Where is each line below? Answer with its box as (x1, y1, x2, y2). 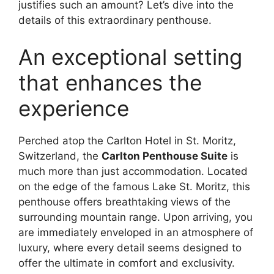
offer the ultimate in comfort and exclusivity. (18, 256, 235, 269)
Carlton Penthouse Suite (102, 149, 228, 162)
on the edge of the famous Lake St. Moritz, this (18, 180, 250, 193)
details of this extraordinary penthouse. (18, 14, 212, 27)
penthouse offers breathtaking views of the (18, 195, 231, 208)
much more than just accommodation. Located (18, 165, 248, 177)
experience (18, 95, 129, 121)
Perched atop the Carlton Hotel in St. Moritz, (18, 134, 236, 147)
